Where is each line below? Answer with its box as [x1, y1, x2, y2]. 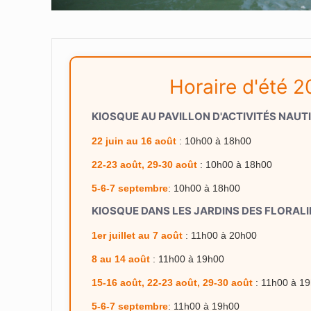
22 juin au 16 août [92, 135, 176, 147]
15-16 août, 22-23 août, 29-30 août [92, 277, 253, 289]
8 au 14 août [92, 253, 150, 265]
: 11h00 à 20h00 [183, 230, 257, 242]
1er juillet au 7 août [92, 230, 183, 242]
